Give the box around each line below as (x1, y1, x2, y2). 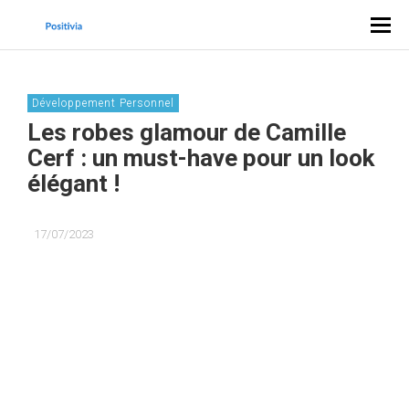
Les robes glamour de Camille (27, 119, 346, 146)
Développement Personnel (32, 97, 174, 110)
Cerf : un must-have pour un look (27, 144, 374, 172)
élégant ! (27, 170, 120, 197)
